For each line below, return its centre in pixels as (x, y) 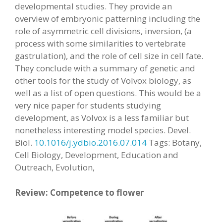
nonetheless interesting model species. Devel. (103, 130)
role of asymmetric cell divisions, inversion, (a (103, 31)
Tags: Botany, (174, 142)
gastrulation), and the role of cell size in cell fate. (109, 56)
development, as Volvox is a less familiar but (102, 118)
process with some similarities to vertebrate (100, 43)
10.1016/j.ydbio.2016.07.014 (90, 142)
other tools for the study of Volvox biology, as (103, 81)
